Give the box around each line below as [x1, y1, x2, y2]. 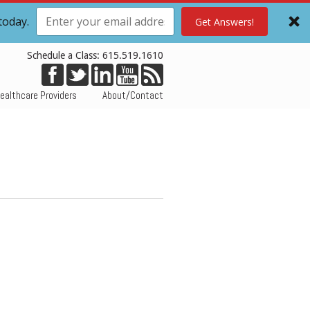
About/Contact [102, 89, 163, 102]
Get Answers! [194, 15, 254, 28]
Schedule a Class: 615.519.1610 [27, 50, 163, 61]
